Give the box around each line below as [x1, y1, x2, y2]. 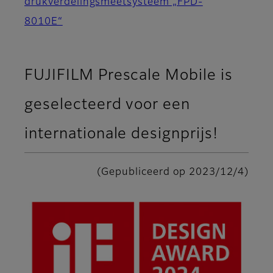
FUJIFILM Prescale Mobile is [24, 68, 233, 83]
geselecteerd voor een [24, 97, 191, 112]
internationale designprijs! [24, 126, 218, 141]
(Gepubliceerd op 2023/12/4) [97, 167, 249, 177]
